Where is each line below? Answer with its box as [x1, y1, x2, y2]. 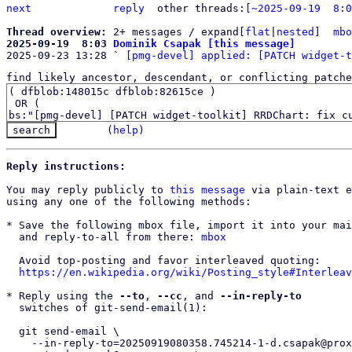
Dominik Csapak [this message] [113, 38, 295, 49]
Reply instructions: [6, 160, 126, 172]
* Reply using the [6, 290, 119, 302]
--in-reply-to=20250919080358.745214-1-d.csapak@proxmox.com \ [6, 337, 31, 349]
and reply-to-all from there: [19, 231, 201, 243]
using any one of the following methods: [6, 196, 251, 207]
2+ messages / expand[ [113, 26, 245, 38]
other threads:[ [157, 2, 251, 14]
